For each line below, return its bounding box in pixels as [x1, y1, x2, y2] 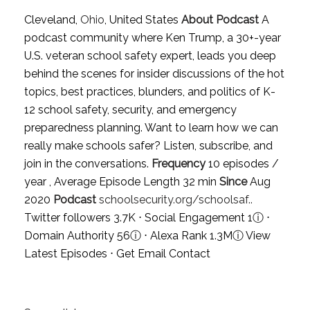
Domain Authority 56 [24, 228, 130, 242]
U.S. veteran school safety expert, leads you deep [24, 48, 276, 62]
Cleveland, [24, 12, 80, 26]
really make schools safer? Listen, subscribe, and [24, 138, 273, 152]
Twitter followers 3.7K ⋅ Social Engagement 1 [24, 210, 253, 224]
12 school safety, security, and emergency [24, 102, 237, 116]
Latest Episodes [24, 246, 107, 260]
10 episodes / [205, 156, 279, 170]
